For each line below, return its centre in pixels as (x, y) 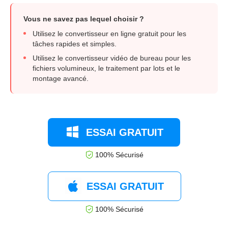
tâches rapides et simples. (75, 44)
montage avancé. (61, 79)
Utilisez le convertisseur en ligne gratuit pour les (109, 34)
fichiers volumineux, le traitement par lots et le (106, 68)
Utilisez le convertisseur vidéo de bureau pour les (112, 58)
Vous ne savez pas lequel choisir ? (84, 19)
